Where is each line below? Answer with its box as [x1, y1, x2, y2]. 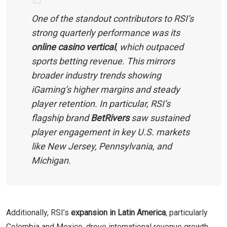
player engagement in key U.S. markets [31, 126, 190, 137]
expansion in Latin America [71, 207, 166, 217]
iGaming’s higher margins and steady [31, 84, 180, 95]
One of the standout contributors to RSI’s [31, 13, 194, 24]
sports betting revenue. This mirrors [31, 55, 175, 66]
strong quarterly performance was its [31, 27, 180, 38]
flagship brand [31, 112, 91, 123]
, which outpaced [116, 41, 183, 52]
